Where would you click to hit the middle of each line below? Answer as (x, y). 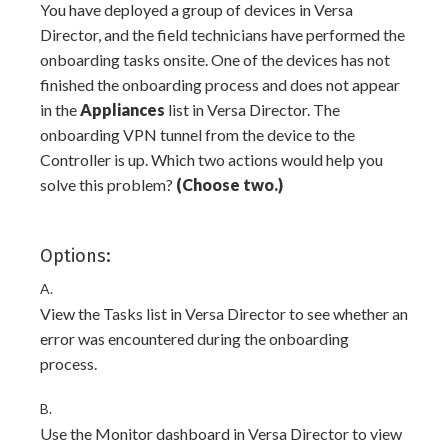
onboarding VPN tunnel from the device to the (197, 135)
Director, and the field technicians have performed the (222, 35)
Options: (75, 256)
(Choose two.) (229, 185)
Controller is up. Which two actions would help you (211, 160)
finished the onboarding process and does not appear (220, 85)
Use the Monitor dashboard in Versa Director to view (221, 434)
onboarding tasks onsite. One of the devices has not (215, 60)
